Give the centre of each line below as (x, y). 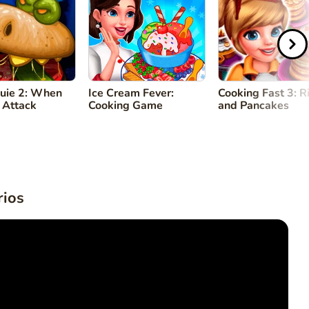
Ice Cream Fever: (131, 93)
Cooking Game (126, 106)
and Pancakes (253, 106)
